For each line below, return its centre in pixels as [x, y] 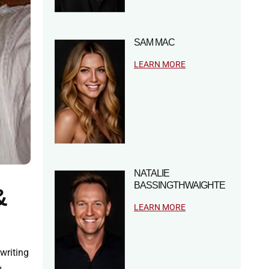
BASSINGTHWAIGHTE [180, 186]
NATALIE [152, 174]
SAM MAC [154, 43]
